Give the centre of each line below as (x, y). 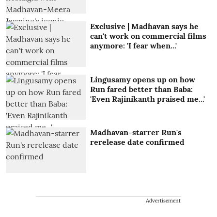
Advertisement (163, 201)
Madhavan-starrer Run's (136, 132)
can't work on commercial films (148, 36)
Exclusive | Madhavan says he (145, 26)
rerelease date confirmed (138, 142)
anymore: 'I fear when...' (134, 46)
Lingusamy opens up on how (143, 79)
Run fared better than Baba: (142, 89)
